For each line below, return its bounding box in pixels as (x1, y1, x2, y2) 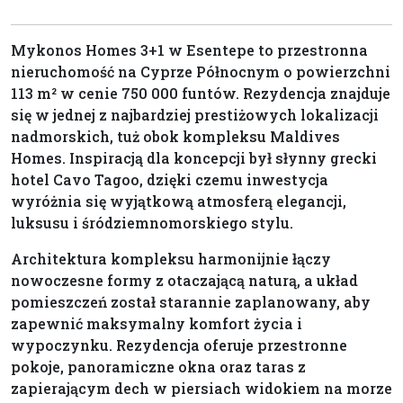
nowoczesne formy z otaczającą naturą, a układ (11, 271, 358, 291)
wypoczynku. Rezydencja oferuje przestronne (11, 336, 347, 355)
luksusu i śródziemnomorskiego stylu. (11, 213, 293, 233)
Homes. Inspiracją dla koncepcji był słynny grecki (11, 148, 377, 168)
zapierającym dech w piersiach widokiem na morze (11, 379, 392, 399)
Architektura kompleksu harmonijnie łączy (11, 249, 331, 269)
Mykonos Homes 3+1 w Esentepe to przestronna (11, 40, 368, 60)
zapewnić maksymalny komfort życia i (11, 314, 302, 334)
